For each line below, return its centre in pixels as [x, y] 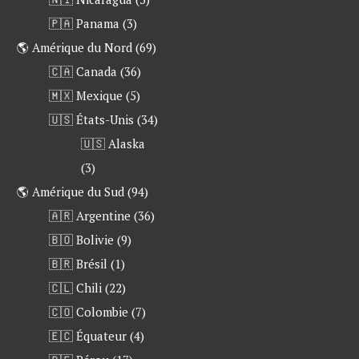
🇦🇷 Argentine [89, 216]
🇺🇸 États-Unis [91, 120]
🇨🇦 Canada [83, 72]
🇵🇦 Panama [84, 24]
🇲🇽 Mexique [85, 96]
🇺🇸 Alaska [113, 144]
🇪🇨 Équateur [87, 336]
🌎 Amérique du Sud [70, 192]
